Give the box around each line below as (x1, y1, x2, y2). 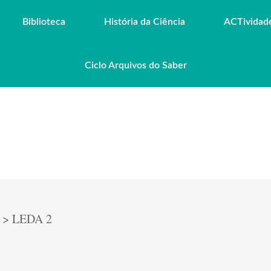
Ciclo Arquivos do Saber (84, 60, 187, 70)
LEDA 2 (12, 211, 52, 227)
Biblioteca (22, 17, 65, 27)
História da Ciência (104, 17, 185, 27)
